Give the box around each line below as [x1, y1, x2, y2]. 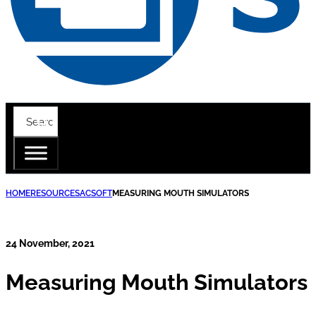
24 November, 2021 [6, 238, 95, 250]
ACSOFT [80, 188, 112, 199]
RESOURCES [30, 188, 80, 199]
